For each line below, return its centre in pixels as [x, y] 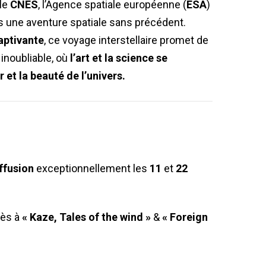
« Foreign [185, 217]
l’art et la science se [119, 58]
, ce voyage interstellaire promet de [126, 40]
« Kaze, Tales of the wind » [85, 217]
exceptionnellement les [93, 168]
